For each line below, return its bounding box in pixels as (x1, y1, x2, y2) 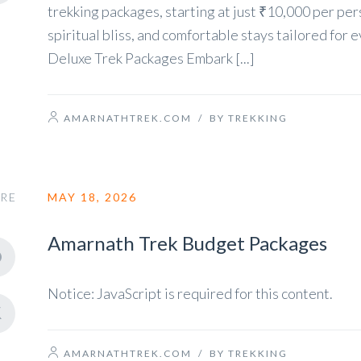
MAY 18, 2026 (48, 190, 137, 204)
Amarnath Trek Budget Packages (48, 231, 327, 255)
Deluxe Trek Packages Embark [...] (48, 49, 255, 67)
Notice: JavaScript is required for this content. (48, 284, 333, 302)
